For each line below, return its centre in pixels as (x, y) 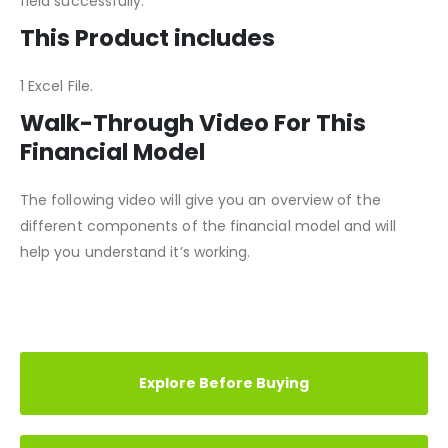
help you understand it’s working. (135, 301)
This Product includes (147, 87)
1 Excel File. (56, 135)
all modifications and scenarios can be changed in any (214, 24)
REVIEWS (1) (92, 363)
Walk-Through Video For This (193, 172)
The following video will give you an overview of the (200, 249)
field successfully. (82, 50)
